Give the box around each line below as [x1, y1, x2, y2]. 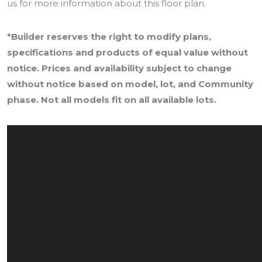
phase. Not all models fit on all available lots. [7, 94, 216, 105]
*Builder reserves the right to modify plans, [7, 30, 211, 42]
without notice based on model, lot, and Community [7, 78, 253, 89]
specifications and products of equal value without [7, 46, 248, 58]
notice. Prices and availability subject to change [7, 62, 232, 74]
